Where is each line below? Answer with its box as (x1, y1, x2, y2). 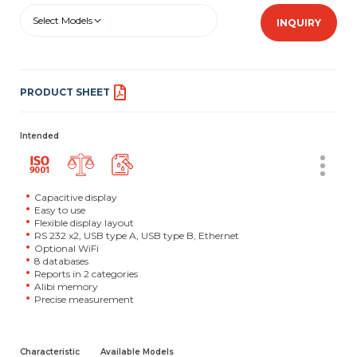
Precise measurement (34, 293, 134, 306)
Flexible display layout (34, 217, 134, 229)
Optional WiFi (34, 242, 99, 255)
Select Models (33, 14, 92, 27)
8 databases (34, 255, 88, 268)
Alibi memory (34, 280, 98, 293)
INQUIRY (277, 17, 321, 29)
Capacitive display (34, 191, 117, 204)
